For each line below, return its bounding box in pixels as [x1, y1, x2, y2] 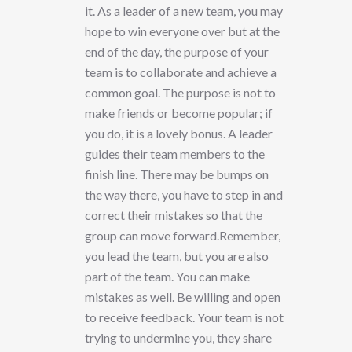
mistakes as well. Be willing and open [85, 289, 280, 305]
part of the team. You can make [85, 269, 250, 284]
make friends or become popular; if [85, 105, 273, 121]
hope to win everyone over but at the [85, 24, 280, 39]
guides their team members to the [85, 146, 265, 162]
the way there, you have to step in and [85, 187, 283, 203]
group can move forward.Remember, [85, 228, 280, 244]
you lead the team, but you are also [85, 248, 269, 264]
